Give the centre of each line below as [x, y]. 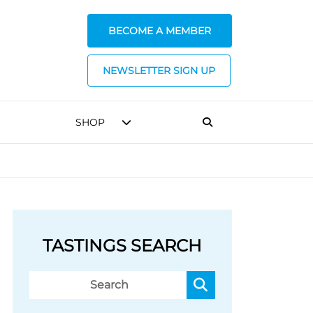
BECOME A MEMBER [160, 31]
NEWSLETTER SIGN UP [159, 71]
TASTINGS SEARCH [123, 246]
